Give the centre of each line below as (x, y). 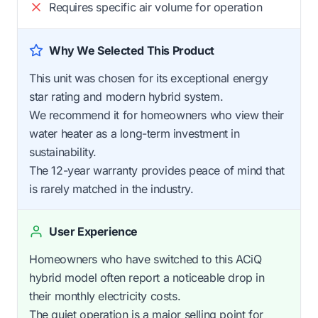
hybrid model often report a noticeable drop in (147, 278)
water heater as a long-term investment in (135, 134)
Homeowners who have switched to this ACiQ (146, 259)
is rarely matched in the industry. (111, 189)
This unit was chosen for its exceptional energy (149, 78)
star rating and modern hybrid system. (126, 97)
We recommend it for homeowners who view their (157, 115)
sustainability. (63, 152)
